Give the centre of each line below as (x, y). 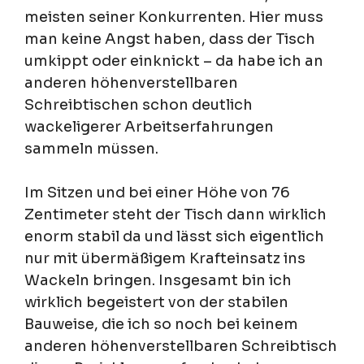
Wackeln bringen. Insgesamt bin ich (158, 280)
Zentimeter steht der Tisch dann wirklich (175, 214)
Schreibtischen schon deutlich (139, 104)
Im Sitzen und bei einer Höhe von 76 (157, 192)
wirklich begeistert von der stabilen (156, 302)
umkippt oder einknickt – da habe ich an (174, 61)
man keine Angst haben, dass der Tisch (170, 39)
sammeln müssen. (91, 148)
